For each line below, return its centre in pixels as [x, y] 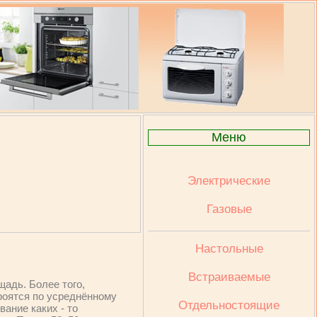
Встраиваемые [229, 277]
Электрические [229, 181]
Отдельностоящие [229, 305]
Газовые [229, 209]
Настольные [229, 249]
